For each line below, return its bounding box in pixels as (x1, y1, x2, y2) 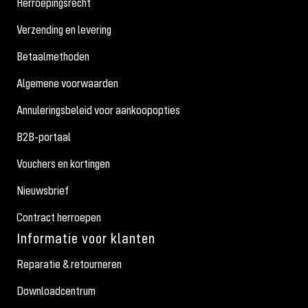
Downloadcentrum (16, 283, 96, 299)
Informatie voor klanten (16, 229, 155, 248)
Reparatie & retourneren (16, 256, 122, 272)
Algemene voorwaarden (16, 76, 118, 91)
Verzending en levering (16, 22, 111, 38)
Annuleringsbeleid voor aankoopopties (16, 102, 180, 118)
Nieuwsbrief (16, 183, 69, 199)
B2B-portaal (16, 129, 71, 145)
